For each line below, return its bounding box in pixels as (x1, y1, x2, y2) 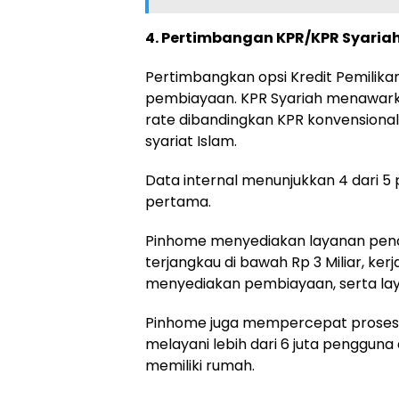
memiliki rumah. (145, 354, 255, 376)
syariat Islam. (145, 130, 237, 151)
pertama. (145, 191, 211, 212)
